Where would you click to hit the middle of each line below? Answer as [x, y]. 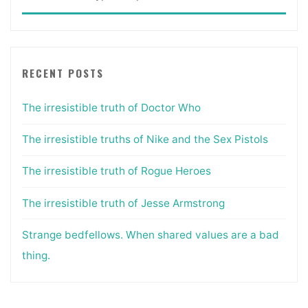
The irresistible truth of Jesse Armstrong [123, 203]
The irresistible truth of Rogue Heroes [116, 171]
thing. [36, 255]
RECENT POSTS [63, 73]
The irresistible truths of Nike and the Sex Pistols [145, 140]
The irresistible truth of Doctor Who [111, 107]
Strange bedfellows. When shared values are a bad [150, 234]
